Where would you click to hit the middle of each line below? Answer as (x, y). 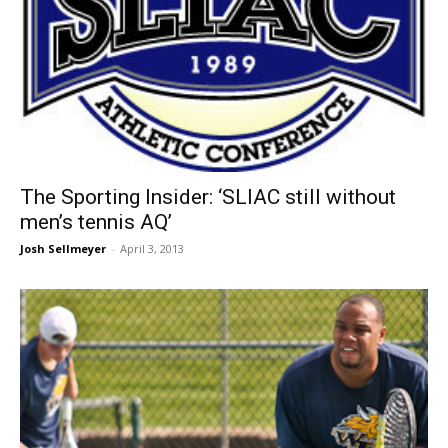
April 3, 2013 (152, 248)
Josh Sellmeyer (63, 248)
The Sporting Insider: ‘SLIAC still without (208, 196)
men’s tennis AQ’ (96, 221)
